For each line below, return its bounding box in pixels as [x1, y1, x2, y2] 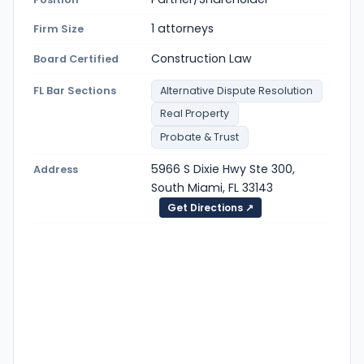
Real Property [160, 106, 230, 121]
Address [33, 162, 78, 176]
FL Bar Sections [33, 84, 116, 98]
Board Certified [33, 52, 119, 67]
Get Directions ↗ [167, 200, 253, 214]
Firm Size [33, 22, 84, 37]
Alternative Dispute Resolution [160, 84, 314, 98]
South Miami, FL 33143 [151, 179, 273, 196]
